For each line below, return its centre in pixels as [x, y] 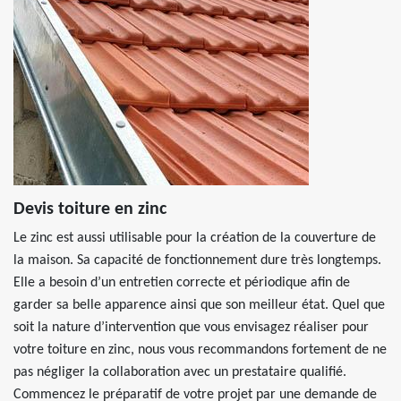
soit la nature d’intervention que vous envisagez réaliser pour [191, 328]
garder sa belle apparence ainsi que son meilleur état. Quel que [199, 305]
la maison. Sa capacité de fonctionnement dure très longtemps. [197, 260]
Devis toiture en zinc [90, 209]
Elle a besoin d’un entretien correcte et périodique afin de [182, 283]
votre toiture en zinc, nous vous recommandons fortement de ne [200, 350]
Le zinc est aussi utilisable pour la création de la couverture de [195, 238]
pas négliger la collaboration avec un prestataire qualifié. [180, 372]
